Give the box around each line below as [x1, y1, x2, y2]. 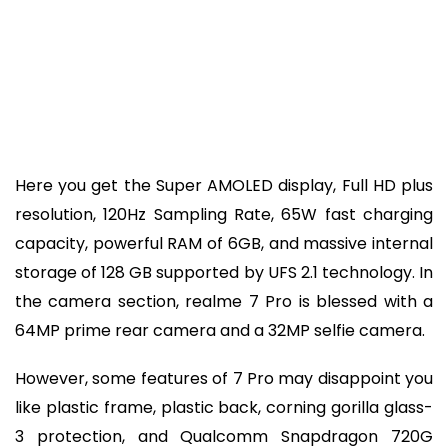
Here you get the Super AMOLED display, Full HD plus [15, 173, 433, 197]
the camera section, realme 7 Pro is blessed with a [15, 289, 433, 313]
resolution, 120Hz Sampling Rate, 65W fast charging [15, 202, 433, 226]
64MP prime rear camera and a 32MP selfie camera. [15, 318, 425, 342]
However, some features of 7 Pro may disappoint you [15, 367, 433, 391]
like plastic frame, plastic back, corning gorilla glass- [15, 396, 433, 420]
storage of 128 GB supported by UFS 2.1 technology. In [15, 260, 433, 284]
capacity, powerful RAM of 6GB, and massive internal [15, 231, 433, 255]
